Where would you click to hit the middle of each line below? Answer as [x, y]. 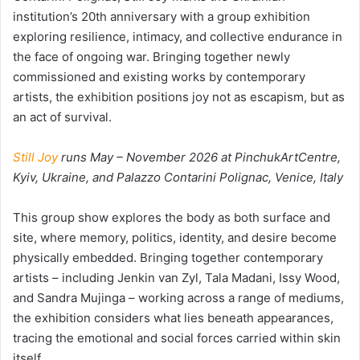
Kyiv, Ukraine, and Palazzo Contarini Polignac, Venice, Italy [178, 177]
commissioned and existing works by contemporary [159, 76]
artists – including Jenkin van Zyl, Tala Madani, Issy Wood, [176, 277]
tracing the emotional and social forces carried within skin [177, 337]
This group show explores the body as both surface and [172, 217]
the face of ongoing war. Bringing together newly [151, 56]
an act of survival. [64, 117]
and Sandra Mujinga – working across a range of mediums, [178, 297]
